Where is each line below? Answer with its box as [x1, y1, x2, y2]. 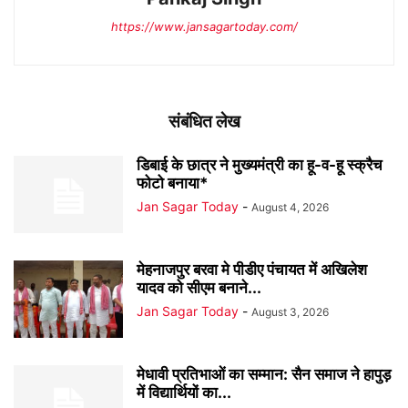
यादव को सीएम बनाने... [137, 278, 261, 297]
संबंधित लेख [168, 110, 240, 132]
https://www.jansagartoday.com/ [110, 18, 298, 34]
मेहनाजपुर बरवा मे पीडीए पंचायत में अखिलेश [137, 260, 367, 279]
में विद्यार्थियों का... [137, 382, 231, 402]
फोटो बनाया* [137, 173, 209, 192]
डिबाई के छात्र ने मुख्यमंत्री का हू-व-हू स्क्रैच [137, 155, 382, 174]
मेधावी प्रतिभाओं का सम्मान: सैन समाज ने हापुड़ [137, 364, 391, 383]
